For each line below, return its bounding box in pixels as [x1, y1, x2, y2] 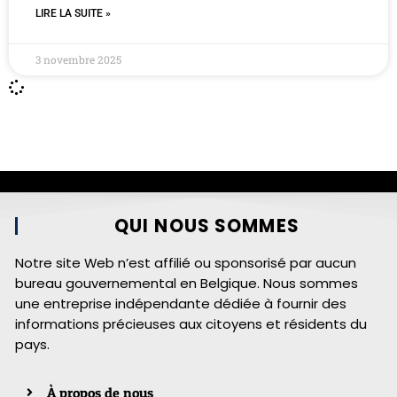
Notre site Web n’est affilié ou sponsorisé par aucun [15, 253, 356, 273]
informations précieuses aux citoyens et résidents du [15, 315, 367, 334]
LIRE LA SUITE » [35, 7, 111, 20]
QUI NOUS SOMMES [113, 214, 300, 239]
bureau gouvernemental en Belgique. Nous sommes [15, 274, 358, 293]
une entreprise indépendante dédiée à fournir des [15, 294, 346, 314]
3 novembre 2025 [35, 52, 121, 67]
